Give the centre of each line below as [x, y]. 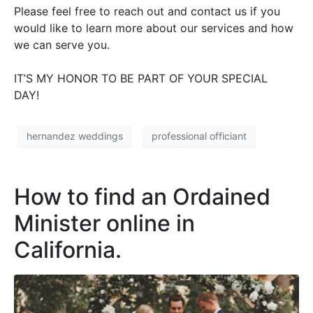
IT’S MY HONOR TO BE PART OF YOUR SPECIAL [141, 78]
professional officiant [199, 136]
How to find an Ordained [142, 196]
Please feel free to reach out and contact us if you [147, 11]
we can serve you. [62, 44]
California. [68, 249]
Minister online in [104, 223]
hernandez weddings [75, 136]
